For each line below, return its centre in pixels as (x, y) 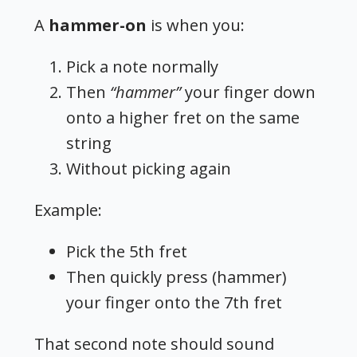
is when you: (196, 25)
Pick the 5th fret (127, 252)
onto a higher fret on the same (183, 118)
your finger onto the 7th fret (175, 303)
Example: (69, 210)
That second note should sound (155, 344)
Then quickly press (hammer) (177, 277)
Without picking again (149, 169)
